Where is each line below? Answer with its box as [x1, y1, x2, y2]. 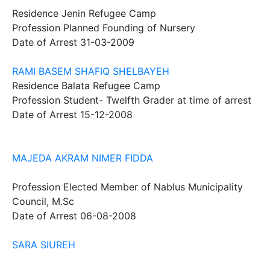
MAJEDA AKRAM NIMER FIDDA [12, 152, 153, 164]
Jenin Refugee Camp [61, 7, 156, 19]
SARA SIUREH [12, 239, 75, 251]
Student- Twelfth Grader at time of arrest [63, 94, 251, 106]
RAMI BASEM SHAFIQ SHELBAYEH [12, 65, 169, 77]
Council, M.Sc [12, 195, 74, 207]
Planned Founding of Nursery [63, 22, 195, 34]
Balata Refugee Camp [61, 80, 160, 92]
